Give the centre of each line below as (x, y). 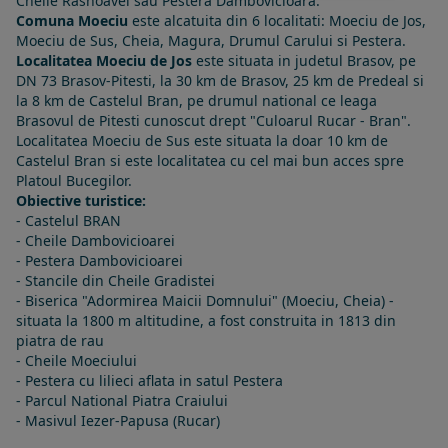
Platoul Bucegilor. (76, 180)
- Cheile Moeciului (76, 360)
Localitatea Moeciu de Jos (104, 60)
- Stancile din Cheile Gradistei (115, 280)
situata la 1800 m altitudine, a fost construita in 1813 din (206, 320)
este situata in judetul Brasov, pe (304, 60)
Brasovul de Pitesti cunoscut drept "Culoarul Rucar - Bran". (213, 120)
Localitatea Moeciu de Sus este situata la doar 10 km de (202, 140)
